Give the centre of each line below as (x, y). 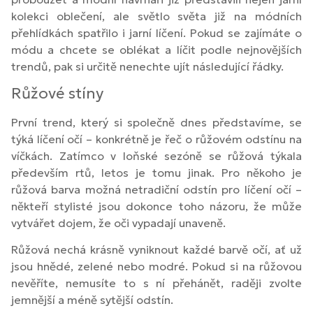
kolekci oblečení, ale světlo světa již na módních (156, 16)
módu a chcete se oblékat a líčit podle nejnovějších (156, 49)
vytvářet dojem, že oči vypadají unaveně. (118, 223)
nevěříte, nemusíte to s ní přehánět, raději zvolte (156, 283)
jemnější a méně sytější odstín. (92, 300)
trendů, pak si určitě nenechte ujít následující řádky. (147, 66)
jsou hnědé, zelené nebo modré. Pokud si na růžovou (156, 267)
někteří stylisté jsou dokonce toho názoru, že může (156, 206)
